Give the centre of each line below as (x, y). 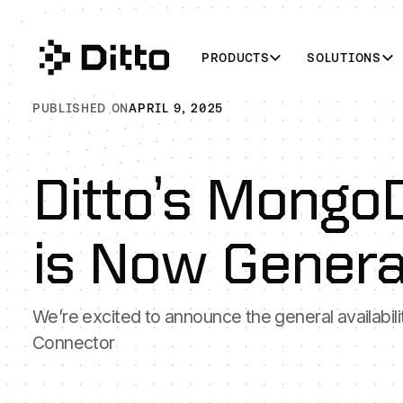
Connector (73, 342)
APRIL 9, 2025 (176, 108)
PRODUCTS (235, 57)
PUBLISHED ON (81, 108)
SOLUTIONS (344, 57)
